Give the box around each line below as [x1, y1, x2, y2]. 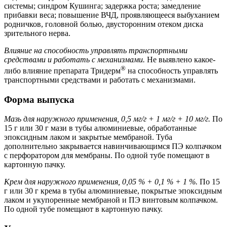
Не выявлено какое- [145, 55, 215, 64]
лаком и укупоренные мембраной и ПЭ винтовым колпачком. [4, 196, 218, 205]
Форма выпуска [4, 94, 74, 105]
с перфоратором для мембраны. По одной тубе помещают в [4, 151, 210, 160]
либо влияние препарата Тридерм [4, 66, 121, 75]
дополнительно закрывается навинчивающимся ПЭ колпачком [4, 142, 221, 151]
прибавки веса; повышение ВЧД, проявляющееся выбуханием [4, 10, 219, 19]
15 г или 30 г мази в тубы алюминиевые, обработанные [4, 124, 197, 133]
